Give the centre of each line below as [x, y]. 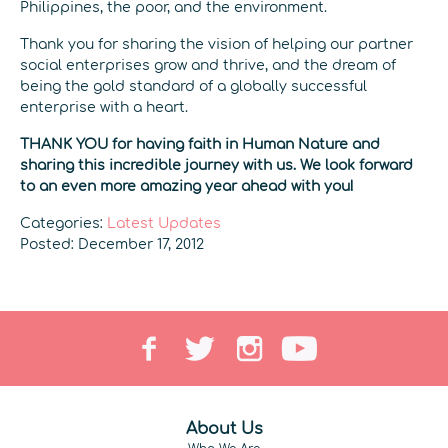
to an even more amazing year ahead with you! [187, 186]
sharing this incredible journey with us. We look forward [216, 165]
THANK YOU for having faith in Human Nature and [200, 144]
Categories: [63, 223]
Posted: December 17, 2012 [112, 244]
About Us [224, 429]
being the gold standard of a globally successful [193, 86]
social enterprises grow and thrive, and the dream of [208, 65]
